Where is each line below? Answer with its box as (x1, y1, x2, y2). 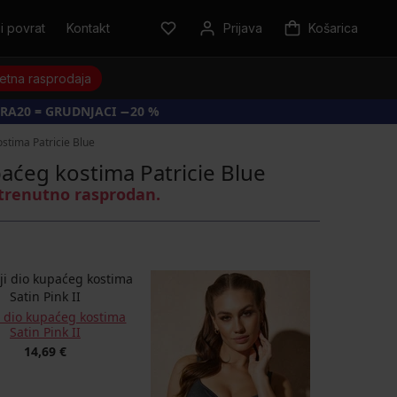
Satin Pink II (9, 323, 81, 340)
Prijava (223, 20, 262, 35)
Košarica (308, 20, 358, 35)
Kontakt (66, 20, 110, 35)
